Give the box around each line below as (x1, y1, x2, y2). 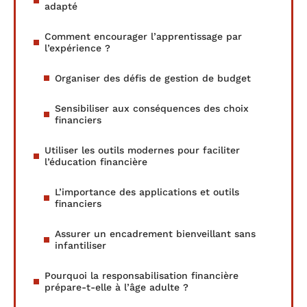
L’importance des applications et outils (55, 186, 239, 197)
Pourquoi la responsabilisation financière (45, 269, 238, 281)
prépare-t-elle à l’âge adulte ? (45, 281, 188, 293)
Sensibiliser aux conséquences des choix (55, 102, 249, 114)
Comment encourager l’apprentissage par (45, 30, 242, 42)
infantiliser (55, 239, 106, 251)
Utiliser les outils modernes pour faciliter (45, 144, 240, 156)
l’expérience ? (45, 42, 110, 53)
